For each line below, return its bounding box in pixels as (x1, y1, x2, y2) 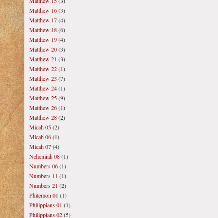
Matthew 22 (29, 65, 57, 73)
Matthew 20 (29, 45, 57, 53)
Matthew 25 (29, 94, 57, 102)
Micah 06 (29, 133, 51, 141)
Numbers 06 (29, 162, 58, 170)
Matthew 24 (29, 84, 57, 92)
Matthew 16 (29, 6, 57, 14)
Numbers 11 (29, 172, 58, 180)
